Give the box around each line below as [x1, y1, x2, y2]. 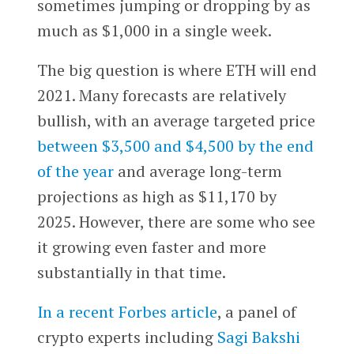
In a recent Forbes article [36, 301, 217, 322]
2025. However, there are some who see [36, 211, 315, 233]
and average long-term [113, 160, 282, 183]
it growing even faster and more [36, 236, 266, 258]
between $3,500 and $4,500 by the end [36, 135, 314, 157]
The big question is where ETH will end [36, 59, 317, 81]
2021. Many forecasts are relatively [36, 85, 286, 107]
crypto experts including [36, 326, 217, 348]
